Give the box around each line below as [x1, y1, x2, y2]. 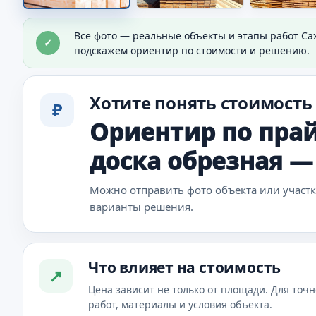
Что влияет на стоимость [88, 257, 281, 277]
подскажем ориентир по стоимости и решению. [74, 43, 310, 57]
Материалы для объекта [43, 11, 294, 38]
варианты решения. [90, 199, 193, 214]
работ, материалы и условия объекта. [88, 297, 272, 311]
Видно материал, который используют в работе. [43, 42, 314, 56]
